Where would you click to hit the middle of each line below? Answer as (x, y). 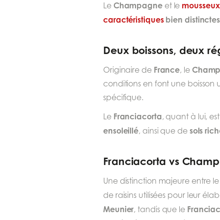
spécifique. (124, 98)
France (167, 70)
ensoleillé (121, 131)
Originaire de (128, 70)
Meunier (119, 209)
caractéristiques (134, 20)
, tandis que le (160, 210)
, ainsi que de (164, 131)
